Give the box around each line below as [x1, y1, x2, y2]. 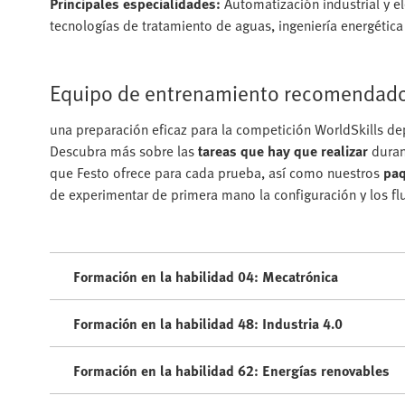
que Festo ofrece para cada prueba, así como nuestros [50, 161, 383, 184]
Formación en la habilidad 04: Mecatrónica [73, 265, 338, 287]
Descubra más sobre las [50, 139, 198, 162]
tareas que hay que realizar [198, 139, 368, 162]
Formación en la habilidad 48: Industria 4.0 [73, 312, 343, 334]
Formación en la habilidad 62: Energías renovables [73, 359, 390, 381]
